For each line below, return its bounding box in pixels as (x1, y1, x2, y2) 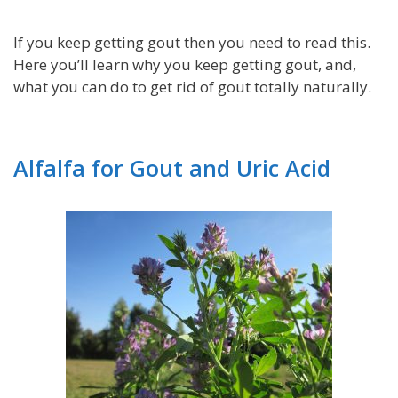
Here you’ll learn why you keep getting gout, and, (13, 53, 356, 75)
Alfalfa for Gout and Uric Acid (13, 152, 330, 183)
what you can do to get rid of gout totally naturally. (13, 76, 371, 97)
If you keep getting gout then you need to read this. (13, 31, 370, 52)
